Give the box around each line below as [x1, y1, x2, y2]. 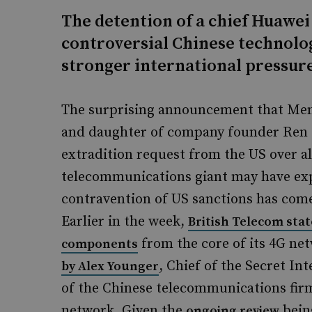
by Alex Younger [61, 258, 159, 274]
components [61, 236, 138, 252]
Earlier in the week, [61, 213, 188, 231]
